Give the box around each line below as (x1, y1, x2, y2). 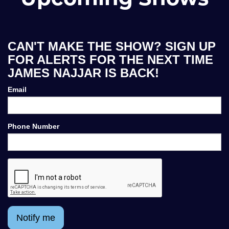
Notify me (16, 213, 55, 223)
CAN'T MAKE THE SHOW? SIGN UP (8, 39, 216, 53)
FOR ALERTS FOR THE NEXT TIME (8, 53, 213, 66)
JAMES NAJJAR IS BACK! (8, 66, 159, 80)
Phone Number (8, 122, 59, 130)
